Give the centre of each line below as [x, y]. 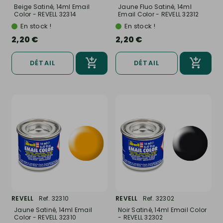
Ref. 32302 [158, 199]
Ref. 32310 [54, 199]
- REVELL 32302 [141, 218]
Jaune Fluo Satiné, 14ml [155, 7]
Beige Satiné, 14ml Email [52, 7]
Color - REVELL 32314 [45, 14]
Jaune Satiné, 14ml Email [53, 210]
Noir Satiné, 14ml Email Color [163, 210]
